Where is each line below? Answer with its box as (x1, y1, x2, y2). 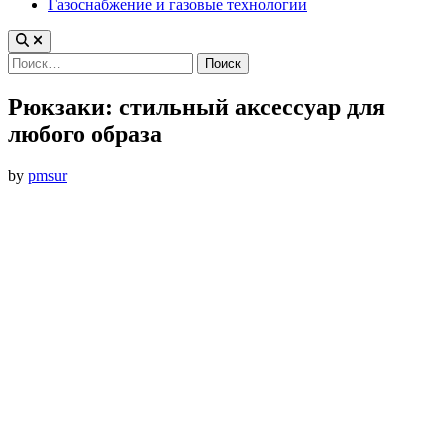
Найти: (7, 51, 55, 69)
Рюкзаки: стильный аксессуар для (8, 93, 385, 120)
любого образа (8, 120, 162, 147)
